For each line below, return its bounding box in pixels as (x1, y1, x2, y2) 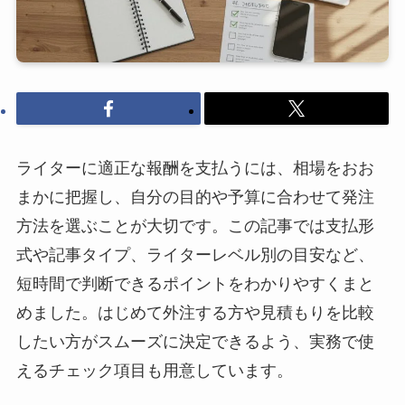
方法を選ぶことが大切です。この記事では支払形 (15, 216, 374, 235)
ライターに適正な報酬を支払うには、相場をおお (15, 158, 374, 177)
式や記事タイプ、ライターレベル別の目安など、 (15, 245, 374, 264)
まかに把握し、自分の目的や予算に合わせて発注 (15, 187, 374, 206)
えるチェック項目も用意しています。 (15, 361, 293, 380)
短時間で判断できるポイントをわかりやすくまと (15, 274, 374, 293)
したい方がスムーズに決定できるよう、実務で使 (15, 332, 374, 351)
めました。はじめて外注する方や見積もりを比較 (15, 303, 374, 322)
